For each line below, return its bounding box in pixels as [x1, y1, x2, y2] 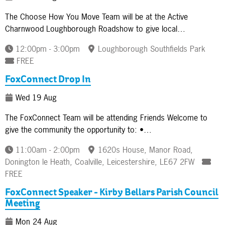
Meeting [5, 199, 40, 209]
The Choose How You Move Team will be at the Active [5, 11, 188, 22]
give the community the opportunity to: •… [5, 124, 152, 135]
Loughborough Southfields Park [98, 43, 205, 54]
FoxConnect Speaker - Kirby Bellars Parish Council [5, 188, 218, 198]
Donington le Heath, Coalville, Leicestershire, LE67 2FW [5, 156, 194, 167]
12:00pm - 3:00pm [16, 43, 80, 54]
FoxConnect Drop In [5, 75, 91, 85]
